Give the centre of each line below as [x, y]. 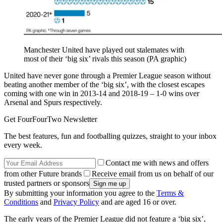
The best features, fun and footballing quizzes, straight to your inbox [110, 136]
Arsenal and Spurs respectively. [53, 103]
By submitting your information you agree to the [80, 193]
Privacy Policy [76, 202]
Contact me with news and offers [157, 163]
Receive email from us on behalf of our [153, 174]
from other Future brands [43, 174]
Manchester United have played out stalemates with [104, 50]
